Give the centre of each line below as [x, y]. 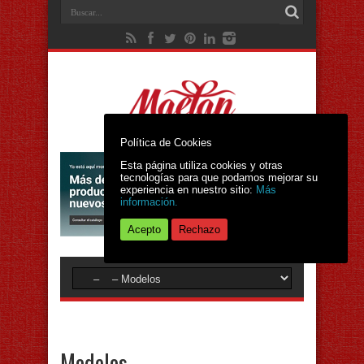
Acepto [144, 230]
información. [149, 202]
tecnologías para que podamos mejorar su [219, 178]
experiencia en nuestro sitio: [188, 190]
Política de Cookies [166, 143]
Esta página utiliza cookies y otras [201, 166]
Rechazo [199, 230]
